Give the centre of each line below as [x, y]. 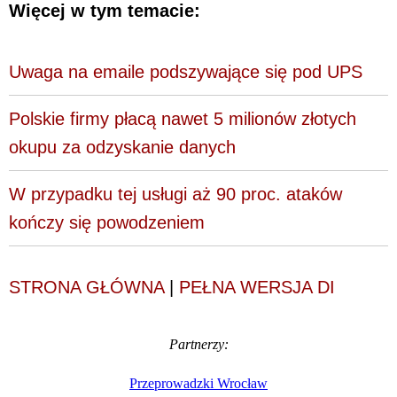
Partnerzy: [198, 344]
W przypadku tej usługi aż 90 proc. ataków [175, 194]
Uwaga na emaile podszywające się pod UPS [186, 71]
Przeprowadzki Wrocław [198, 383]
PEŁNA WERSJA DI [257, 287]
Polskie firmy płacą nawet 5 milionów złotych [183, 118]
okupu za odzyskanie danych [122, 147]
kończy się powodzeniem [107, 222]
